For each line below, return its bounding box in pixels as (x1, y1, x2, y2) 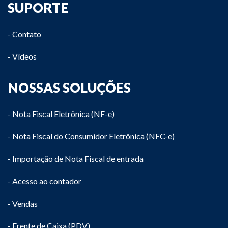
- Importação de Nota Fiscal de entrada (8, 153, 144, 163)
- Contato (8, 28, 41, 39)
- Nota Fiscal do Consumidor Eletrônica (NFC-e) (8, 131, 175, 141)
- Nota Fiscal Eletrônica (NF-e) (8, 108, 115, 119)
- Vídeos (8, 51, 37, 61)
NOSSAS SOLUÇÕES (8, 79, 131, 96)
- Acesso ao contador (8, 176, 81, 186)
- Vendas (8, 198, 38, 208)
